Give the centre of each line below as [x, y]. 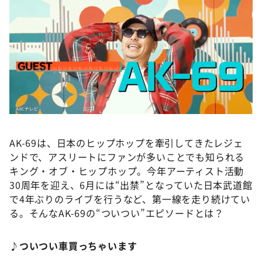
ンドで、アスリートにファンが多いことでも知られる [127, 157]
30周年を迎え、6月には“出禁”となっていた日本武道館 [131, 185]
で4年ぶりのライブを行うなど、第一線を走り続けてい [130, 199]
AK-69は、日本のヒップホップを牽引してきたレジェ [126, 143]
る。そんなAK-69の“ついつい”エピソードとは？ [117, 213]
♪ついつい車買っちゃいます [73, 246]
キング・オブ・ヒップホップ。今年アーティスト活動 [127, 171]
